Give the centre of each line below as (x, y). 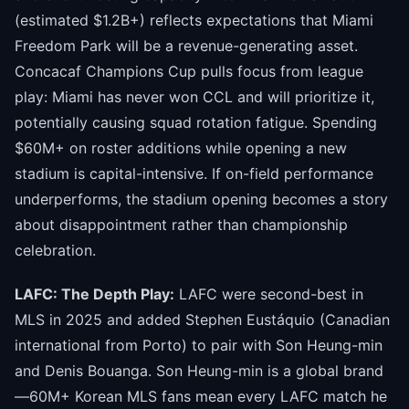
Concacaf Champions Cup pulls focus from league (189, 71)
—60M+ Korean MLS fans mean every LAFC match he (201, 397)
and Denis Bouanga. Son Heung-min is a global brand (199, 371)
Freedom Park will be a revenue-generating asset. (186, 45)
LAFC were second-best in (269, 294)
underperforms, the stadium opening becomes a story (201, 199)
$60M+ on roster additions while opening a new (181, 147)
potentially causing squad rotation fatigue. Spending (196, 122)
